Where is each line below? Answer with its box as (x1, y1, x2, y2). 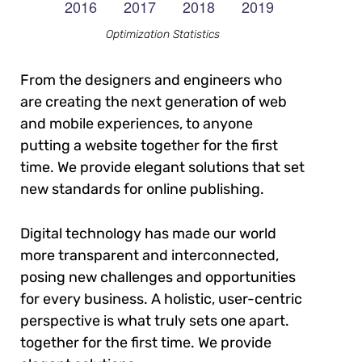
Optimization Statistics (105, 27, 220, 41)
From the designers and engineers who (20, 70, 282, 89)
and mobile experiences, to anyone (20, 114, 253, 133)
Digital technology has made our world (20, 224, 276, 242)
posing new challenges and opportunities (20, 267, 296, 286)
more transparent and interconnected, (20, 246, 279, 264)
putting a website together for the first (20, 136, 278, 154)
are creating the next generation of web (20, 92, 287, 111)
